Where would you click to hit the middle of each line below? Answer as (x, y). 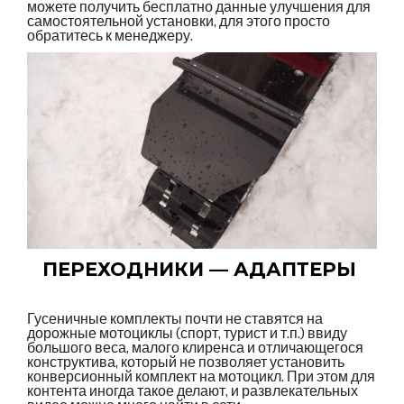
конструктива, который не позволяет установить (186, 363)
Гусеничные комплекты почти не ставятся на (175, 319)
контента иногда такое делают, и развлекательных (193, 391)
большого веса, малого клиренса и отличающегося (195, 348)
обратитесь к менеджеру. (110, 35)
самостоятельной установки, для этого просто (179, 21)
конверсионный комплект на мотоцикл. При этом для (201, 377)
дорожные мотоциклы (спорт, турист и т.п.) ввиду (187, 334)
